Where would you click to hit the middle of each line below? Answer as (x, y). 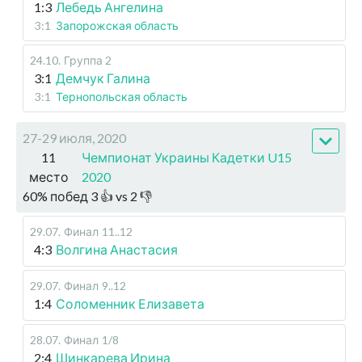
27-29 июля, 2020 (74, 138)
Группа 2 (88, 61)
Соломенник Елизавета (130, 304)
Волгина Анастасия (117, 250)
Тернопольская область (122, 97)
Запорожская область (117, 26)
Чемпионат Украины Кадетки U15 (186, 158)
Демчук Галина (103, 78)
